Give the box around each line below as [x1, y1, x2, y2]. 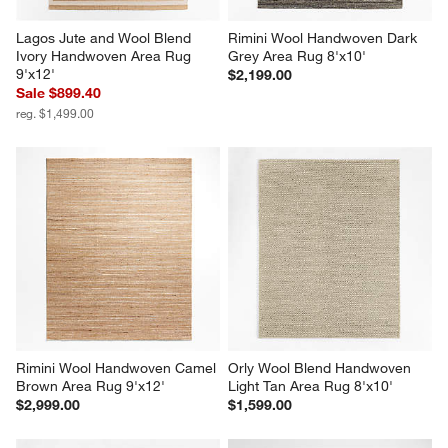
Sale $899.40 [16, 83, 102, 102]
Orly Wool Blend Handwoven [228, 358, 415, 377]
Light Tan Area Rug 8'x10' [228, 376, 393, 395]
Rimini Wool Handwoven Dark [228, 28, 421, 47]
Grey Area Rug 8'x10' [228, 46, 366, 65]
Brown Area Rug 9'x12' [16, 376, 166, 395]
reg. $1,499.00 [16, 104, 95, 121]
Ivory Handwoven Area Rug [16, 46, 196, 65]
